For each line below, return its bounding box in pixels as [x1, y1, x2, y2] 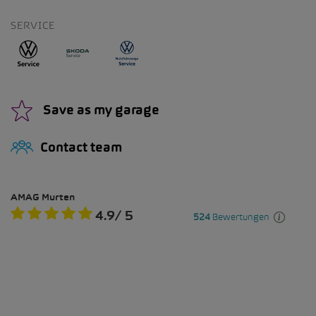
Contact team [40, 139, 122, 156]
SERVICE [11, 18, 55, 32]
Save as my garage [40, 102, 159, 118]
